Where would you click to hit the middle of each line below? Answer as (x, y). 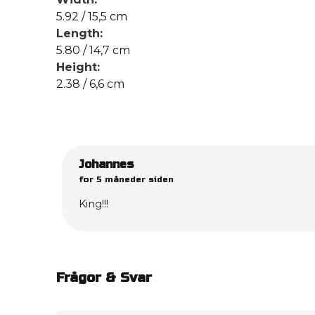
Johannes (106, 165)
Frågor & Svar (104, 278)
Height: (78, 67)
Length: (79, 34)
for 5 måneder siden (126, 180)
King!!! (94, 204)
